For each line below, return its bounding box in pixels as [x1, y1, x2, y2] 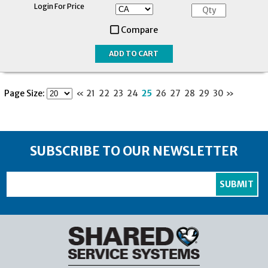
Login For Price [34, 1, 84, 11]
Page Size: [4, 87, 45, 99]
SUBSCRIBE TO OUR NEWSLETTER [30, 143, 238, 159]
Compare [121, 24, 158, 35]
